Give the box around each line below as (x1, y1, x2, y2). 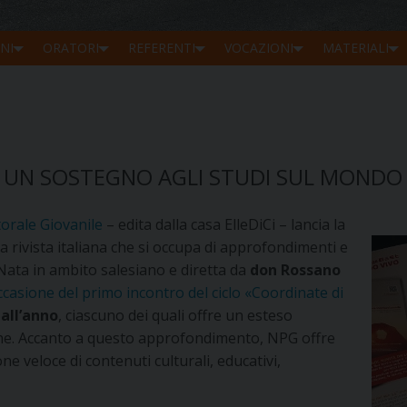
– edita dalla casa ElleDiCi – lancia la (103, 214, 345, 235)
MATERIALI (323, 38, 389, 56)
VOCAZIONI (224, 38, 293, 56)
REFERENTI (128, 38, 195, 56)
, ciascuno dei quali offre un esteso (58, 305, 293, 326)
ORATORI (43, 38, 99, 56)
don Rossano (250, 260, 341, 281)
